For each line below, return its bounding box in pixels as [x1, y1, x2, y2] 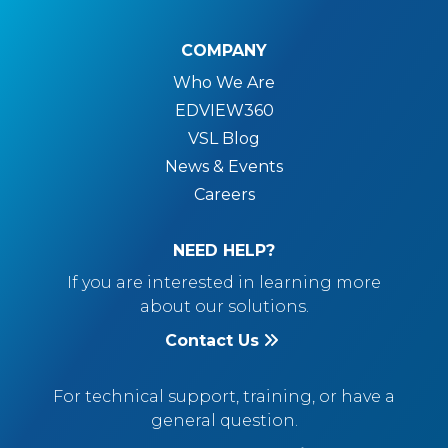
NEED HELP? [173, 241, 275, 260]
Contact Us [165, 331, 259, 350]
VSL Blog [188, 129, 260, 148]
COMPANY [181, 41, 267, 60]
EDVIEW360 [174, 101, 274, 120]
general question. [150, 411, 298, 430]
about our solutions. [139, 297, 309, 316]
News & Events [165, 157, 283, 176]
